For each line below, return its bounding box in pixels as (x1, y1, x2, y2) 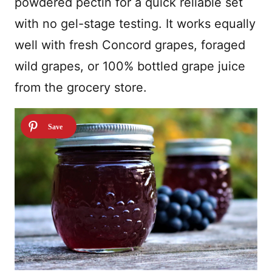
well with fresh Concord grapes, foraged (15, 38, 245, 52)
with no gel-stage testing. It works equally (15, 16, 256, 31)
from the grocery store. (15, 80, 147, 95)
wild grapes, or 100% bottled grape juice (15, 59, 245, 73)
